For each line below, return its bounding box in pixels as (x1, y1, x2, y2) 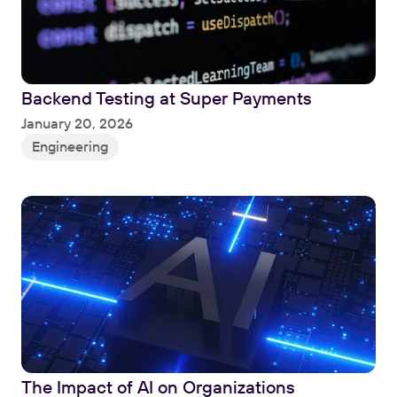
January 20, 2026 (21, 113, 133, 132)
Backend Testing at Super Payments (21, 86, 312, 109)
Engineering (32, 136, 108, 155)
